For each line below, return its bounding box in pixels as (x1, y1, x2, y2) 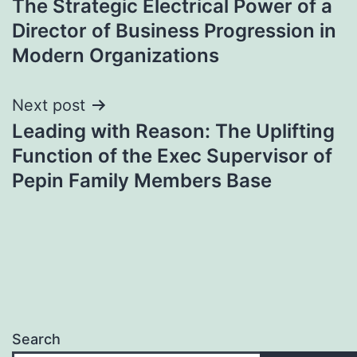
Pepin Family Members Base (12, 168, 272, 192)
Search (12, 331, 61, 348)
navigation (11, 2, 151, 38)
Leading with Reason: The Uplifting (12, 119, 335, 143)
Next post (12, 95, 85, 115)
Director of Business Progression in (12, 18, 336, 42)
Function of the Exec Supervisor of (12, 143, 332, 167)
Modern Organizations (12, 43, 219, 67)
